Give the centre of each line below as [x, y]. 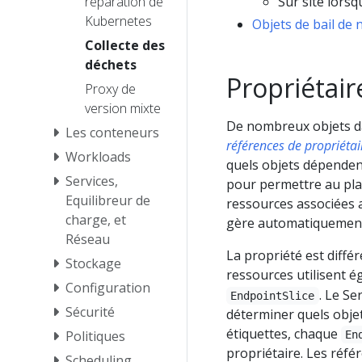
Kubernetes [118, 21]
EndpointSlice [273, 295]
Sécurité [90, 311]
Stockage [93, 263]
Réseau [88, 239]
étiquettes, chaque [284, 333]
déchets [111, 64]
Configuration [108, 287]
